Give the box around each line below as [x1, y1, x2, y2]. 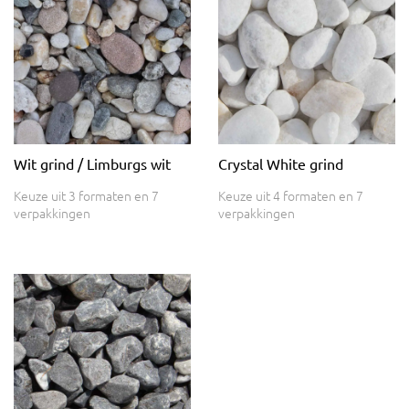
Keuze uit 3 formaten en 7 [14, 185, 159, 204]
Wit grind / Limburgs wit [14, 153, 171, 173]
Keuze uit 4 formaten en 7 [218, 185, 363, 204]
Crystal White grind [218, 153, 343, 173]
